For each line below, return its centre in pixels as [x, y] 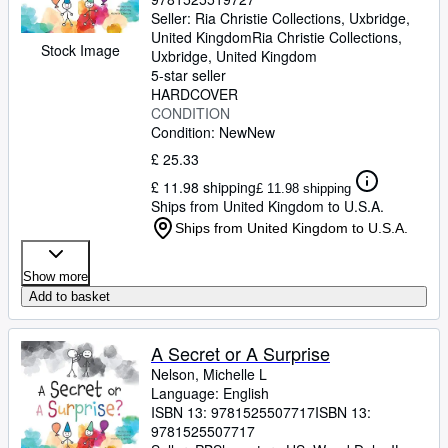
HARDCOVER [194, 94]
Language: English [210, 393]
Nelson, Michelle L [209, 374]
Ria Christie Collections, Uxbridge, [302, 18]
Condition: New [199, 132]
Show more [55, 276]
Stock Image [80, 50]
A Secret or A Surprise [240, 353]
